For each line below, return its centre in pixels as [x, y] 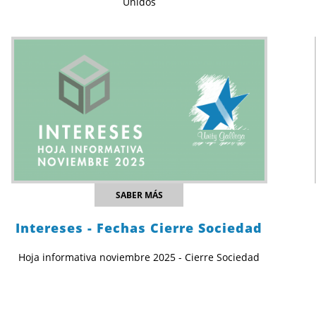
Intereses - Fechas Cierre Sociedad [139, 228]
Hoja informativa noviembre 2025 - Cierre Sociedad [139, 257]
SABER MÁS [139, 195]
